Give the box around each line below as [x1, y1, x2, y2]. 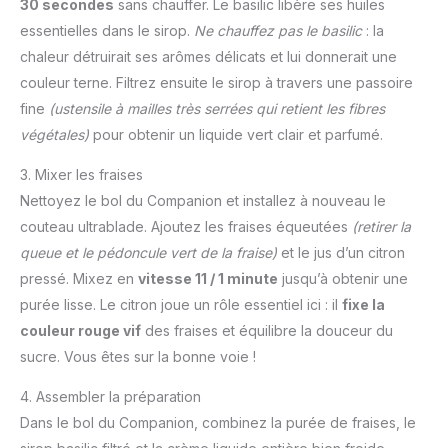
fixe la [342, 295, 385, 313]
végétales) [20, 125, 89, 143]
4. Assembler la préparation [20, 387, 201, 405]
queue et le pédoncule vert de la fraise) [20, 243, 277, 261]
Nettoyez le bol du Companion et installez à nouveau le [20, 191, 386, 209]
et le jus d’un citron [277, 243, 405, 261]
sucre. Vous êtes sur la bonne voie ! [20, 347, 256, 365]
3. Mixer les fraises [20, 165, 143, 183]
